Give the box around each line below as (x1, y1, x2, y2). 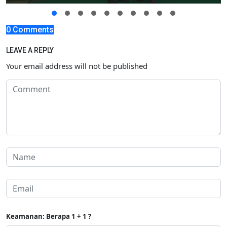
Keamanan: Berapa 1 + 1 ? (6, 212, 91, 221)
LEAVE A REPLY (6, 46, 54, 54)
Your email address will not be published (6, 61, 147, 71)
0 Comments (6, 25, 54, 34)
